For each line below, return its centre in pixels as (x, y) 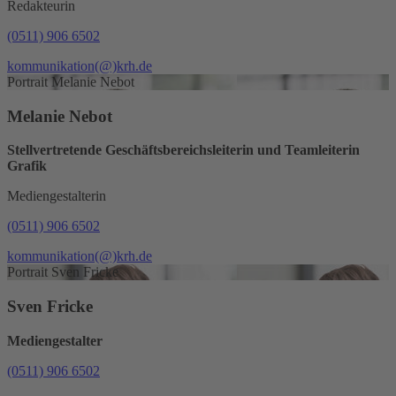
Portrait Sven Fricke (63, 272)
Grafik (27, 166)
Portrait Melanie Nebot (71, 82)
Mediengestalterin (57, 196)
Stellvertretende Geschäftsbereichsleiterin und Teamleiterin (183, 150)
